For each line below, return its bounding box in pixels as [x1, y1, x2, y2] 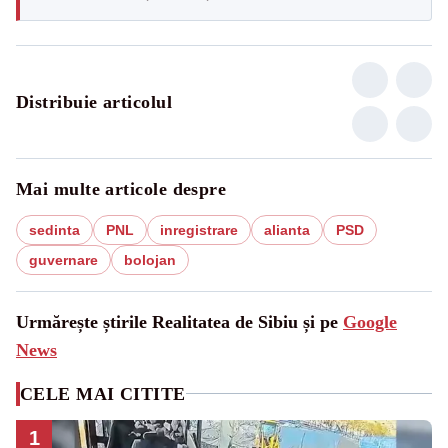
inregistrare [160, 221, 238, 238]
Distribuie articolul [16, 91, 172, 112]
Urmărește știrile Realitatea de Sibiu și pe [16, 311, 343, 332]
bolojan [124, 251, 176, 268]
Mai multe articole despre [16, 178, 227, 199]
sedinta [29, 221, 80, 238]
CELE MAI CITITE [20, 383, 186, 404]
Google [343, 311, 397, 332]
